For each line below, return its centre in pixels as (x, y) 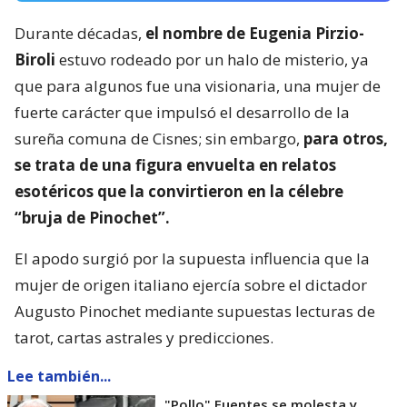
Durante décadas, (80, 34)
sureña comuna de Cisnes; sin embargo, (159, 139)
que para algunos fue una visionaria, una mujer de (198, 86)
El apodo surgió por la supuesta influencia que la (192, 259)
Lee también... (59, 377)
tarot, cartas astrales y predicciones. (144, 338)
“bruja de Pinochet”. (92, 218)
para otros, (346, 139)
